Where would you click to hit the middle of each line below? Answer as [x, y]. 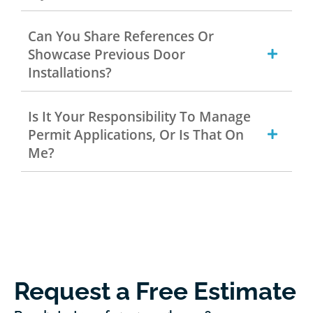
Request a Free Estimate [155, 291]
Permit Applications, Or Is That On [136, 134]
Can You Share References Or [121, 36]
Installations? [70, 72]
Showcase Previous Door [107, 54]
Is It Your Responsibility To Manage [139, 116]
